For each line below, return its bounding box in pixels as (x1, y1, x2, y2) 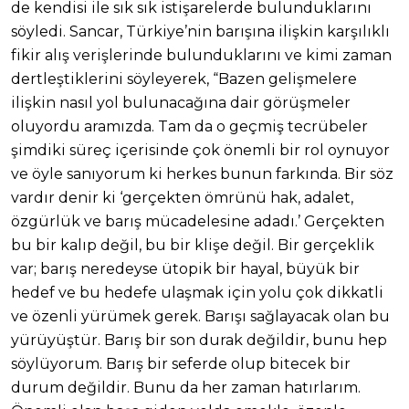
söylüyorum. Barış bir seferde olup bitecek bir (11, 355, 351, 373)
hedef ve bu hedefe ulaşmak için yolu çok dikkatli (11, 284, 383, 302)
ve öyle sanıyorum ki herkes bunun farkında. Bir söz (11, 165, 393, 184)
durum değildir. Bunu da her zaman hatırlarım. (11, 379, 361, 397)
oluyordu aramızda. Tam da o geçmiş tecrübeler (11, 118, 368, 136)
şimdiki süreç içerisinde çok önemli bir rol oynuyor (11, 142, 390, 160)
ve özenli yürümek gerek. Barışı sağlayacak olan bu (11, 308, 390, 326)
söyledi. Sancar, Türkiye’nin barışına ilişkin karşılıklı (11, 23, 390, 41)
